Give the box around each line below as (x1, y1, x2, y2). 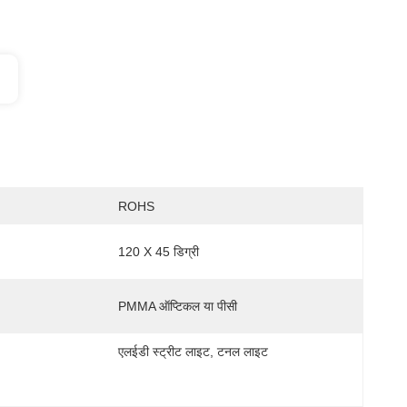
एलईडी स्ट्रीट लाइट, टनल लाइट (118, 344, 268, 359)
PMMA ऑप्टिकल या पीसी (118, 299, 237, 313)
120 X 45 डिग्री (118, 244, 199, 259)
